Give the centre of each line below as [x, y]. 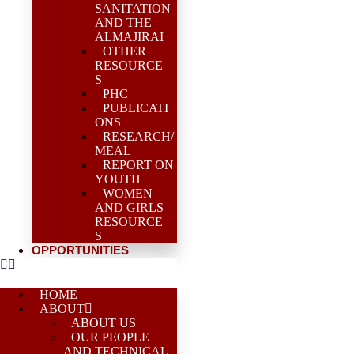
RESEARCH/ [138, 136]
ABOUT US [104, 323]
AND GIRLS [129, 207]
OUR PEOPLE [110, 337]
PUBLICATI [136, 108]
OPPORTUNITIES [80, 250]
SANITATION [133, 8]
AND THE [123, 23]
